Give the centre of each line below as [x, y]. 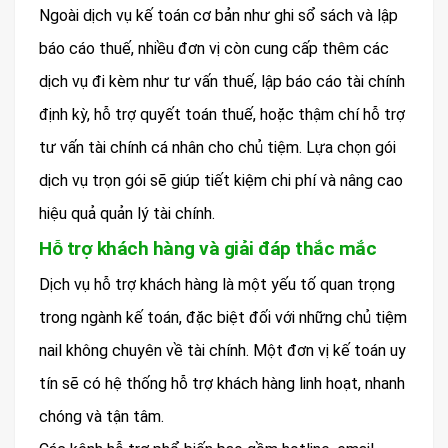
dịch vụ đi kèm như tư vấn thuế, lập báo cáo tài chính [222, 81]
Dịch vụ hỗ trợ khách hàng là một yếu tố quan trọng [217, 284]
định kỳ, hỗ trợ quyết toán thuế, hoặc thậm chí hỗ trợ [222, 114]
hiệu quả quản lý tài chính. [127, 213]
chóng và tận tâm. [101, 416]
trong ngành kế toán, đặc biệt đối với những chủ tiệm [223, 317]
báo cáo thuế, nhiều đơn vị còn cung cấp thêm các [214, 48]
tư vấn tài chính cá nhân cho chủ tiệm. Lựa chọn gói [217, 147]
